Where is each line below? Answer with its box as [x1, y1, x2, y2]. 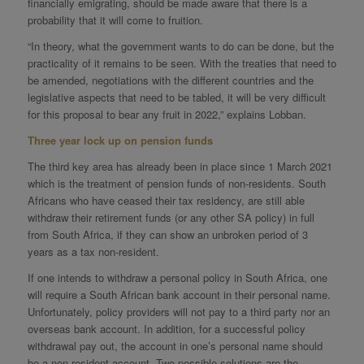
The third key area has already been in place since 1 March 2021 [27, 158, 332, 174]
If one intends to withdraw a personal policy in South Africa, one [27, 270, 327, 286]
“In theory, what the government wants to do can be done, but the [27, 37, 334, 54]
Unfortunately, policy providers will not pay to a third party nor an [27, 304, 330, 320]
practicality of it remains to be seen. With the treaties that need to [27, 54, 336, 71]
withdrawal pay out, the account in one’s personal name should [27, 338, 323, 354]
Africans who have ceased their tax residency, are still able [27, 192, 305, 208]
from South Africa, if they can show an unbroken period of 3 [27, 226, 308, 242]
